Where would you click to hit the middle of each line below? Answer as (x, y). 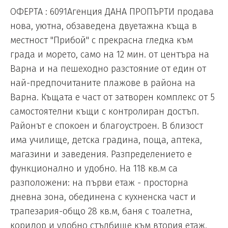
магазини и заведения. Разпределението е (101, 154)
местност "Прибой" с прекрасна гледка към (102, 40)
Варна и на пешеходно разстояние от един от (108, 69)
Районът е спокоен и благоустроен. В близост (107, 126)
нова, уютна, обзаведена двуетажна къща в (104, 26)
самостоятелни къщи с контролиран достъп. (105, 112)
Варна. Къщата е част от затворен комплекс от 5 (112, 97)
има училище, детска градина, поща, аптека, (106, 140)
